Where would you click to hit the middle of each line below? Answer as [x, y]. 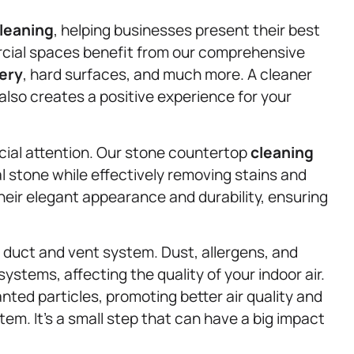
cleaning [282, 152]
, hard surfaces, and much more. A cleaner [168, 75]
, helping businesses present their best [187, 30]
